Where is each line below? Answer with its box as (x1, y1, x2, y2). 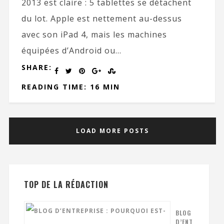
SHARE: (21, 62, 52, 72)
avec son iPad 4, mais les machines (21, 29, 167, 40)
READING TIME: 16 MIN (21, 82, 120, 91)
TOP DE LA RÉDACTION (23, 178, 108, 190)
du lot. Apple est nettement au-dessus (21, 13, 182, 24)
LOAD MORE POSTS (76, 126, 149, 135)
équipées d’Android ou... (21, 45, 121, 56)
